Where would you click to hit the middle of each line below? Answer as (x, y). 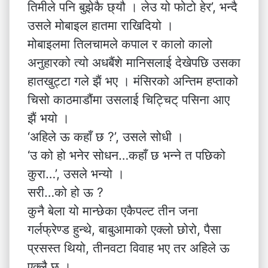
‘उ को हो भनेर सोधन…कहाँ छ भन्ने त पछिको (127, 155)
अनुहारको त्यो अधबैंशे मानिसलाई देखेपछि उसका (134, 63)
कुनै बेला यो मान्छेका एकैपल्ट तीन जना (113, 211)
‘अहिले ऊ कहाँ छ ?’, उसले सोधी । (106, 137)
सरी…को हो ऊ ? (66, 192)
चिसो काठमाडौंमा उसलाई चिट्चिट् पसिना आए (129, 100)
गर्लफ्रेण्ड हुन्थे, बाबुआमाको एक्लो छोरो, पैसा (124, 229)
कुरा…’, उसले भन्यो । (76, 174)
